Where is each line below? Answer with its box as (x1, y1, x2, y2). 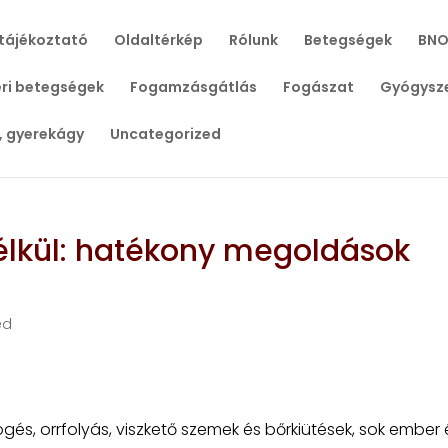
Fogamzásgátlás (129, 77, 257, 97)
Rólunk (228, 30, 278, 50)
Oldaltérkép (113, 30, 203, 50)
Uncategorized (109, 124, 221, 144)
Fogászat (282, 77, 354, 97)
